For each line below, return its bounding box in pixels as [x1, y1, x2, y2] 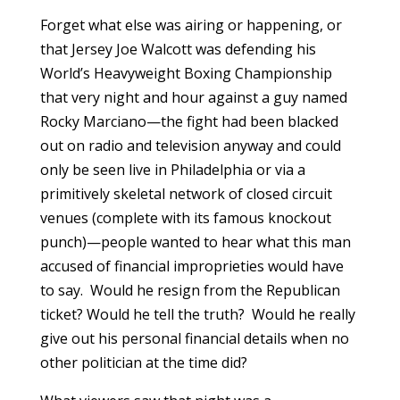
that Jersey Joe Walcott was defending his [39, 39, 316, 60]
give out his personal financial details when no [39, 329, 349, 349]
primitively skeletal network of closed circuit [39, 184, 332, 204]
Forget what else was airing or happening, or [39, 15, 342, 36]
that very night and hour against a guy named [39, 87, 347, 108]
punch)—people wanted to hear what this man [39, 232, 351, 253]
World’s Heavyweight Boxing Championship [39, 63, 332, 84]
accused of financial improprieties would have [39, 256, 344, 277]
